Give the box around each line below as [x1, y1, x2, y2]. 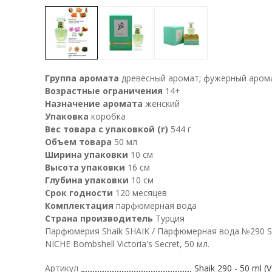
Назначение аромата [45, 97, 143, 109]
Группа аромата [45, 72, 119, 84]
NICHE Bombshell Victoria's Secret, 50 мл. [45, 237, 209, 250]
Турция [155, 212, 185, 224]
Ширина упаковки [45, 148, 128, 160]
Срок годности [45, 186, 113, 199]
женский [145, 97, 180, 109]
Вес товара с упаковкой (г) [45, 123, 168, 135]
